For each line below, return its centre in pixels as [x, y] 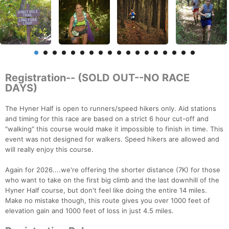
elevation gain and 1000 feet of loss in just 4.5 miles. [89, 211]
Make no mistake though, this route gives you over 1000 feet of [108, 201]
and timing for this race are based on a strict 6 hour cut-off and [107, 119]
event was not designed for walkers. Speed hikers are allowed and [112, 139]
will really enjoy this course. [49, 150]
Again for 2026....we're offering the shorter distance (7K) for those [113, 170]
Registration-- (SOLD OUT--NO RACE [97, 78]
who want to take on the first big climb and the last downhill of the [112, 180]
